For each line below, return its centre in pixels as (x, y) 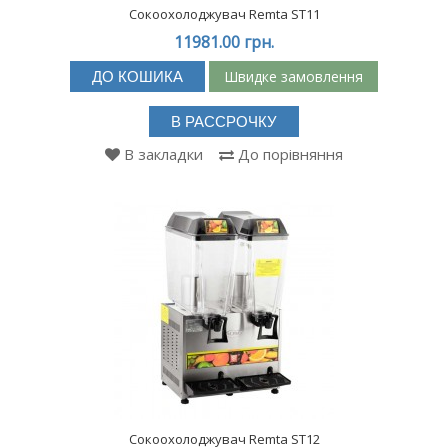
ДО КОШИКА (137, 76)
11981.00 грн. (224, 42)
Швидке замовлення (293, 76)
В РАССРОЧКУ (224, 121)
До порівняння (290, 154)
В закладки (163, 154)
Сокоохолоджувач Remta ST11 (224, 14)
